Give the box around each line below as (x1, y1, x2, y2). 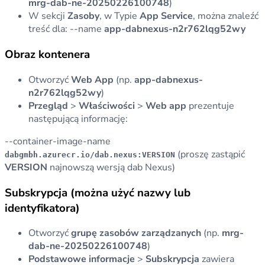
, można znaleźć (193, 9, 258, 23)
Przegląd (28, 99, 68, 112)
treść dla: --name (28, 22, 104, 36)
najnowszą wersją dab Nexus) (47, 160, 175, 174)
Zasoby (67, 9, 99, 23)
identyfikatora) (5, 200, 80, 216)
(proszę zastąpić (175, 147, 245, 161)
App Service (140, 9, 193, 23)
